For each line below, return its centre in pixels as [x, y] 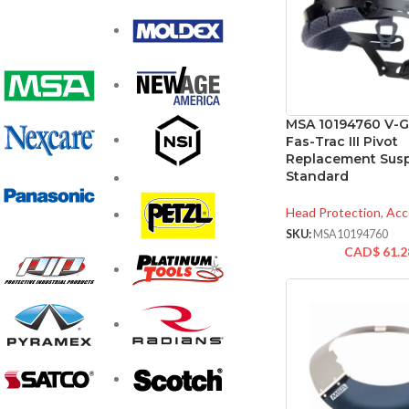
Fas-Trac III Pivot [341, 142]
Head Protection [333, 213]
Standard [317, 177]
